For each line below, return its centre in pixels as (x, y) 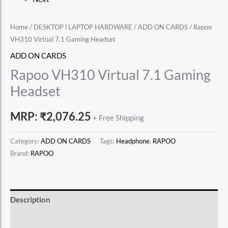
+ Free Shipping (118, 118)
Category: (25, 141)
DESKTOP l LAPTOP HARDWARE (83, 27)
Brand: (20, 153)
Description (30, 199)
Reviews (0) (30, 221)
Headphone (133, 141)
